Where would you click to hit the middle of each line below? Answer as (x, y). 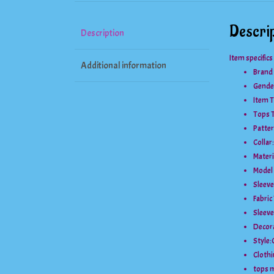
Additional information (124, 65)
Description (102, 33)
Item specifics (251, 58)
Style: (262, 241)
